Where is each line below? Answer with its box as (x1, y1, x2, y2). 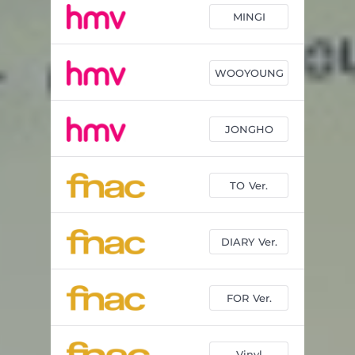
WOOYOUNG (214, 66, 284, 79)
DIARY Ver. (220, 235, 277, 248)
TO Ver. (230, 178, 268, 192)
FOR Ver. (226, 291, 272, 304)
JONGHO (224, 122, 273, 136)
